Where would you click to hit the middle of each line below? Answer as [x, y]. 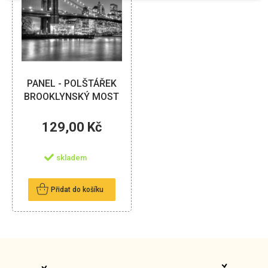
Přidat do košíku [77, 190]
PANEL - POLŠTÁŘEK [71, 83]
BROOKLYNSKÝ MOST [72, 96]
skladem [72, 158]
